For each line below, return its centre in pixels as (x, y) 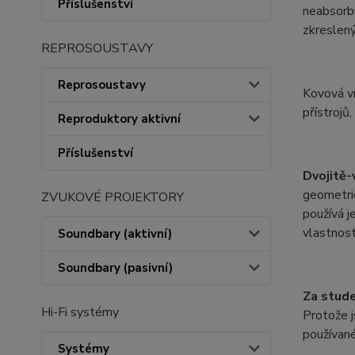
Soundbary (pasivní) (115, 268)
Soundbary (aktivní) (115, 234)
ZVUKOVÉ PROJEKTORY (113, 197)
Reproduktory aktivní (119, 119)
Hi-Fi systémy (80, 312)
